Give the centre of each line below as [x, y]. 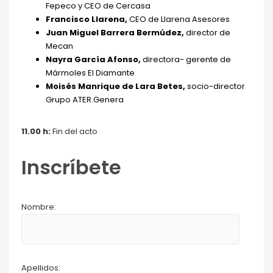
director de [208, 33]
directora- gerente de [187, 59]
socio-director [216, 86]
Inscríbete [71, 167]
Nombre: [39, 207]
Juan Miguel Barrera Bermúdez [114, 33]
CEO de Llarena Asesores [179, 19]
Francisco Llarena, [87, 19]
